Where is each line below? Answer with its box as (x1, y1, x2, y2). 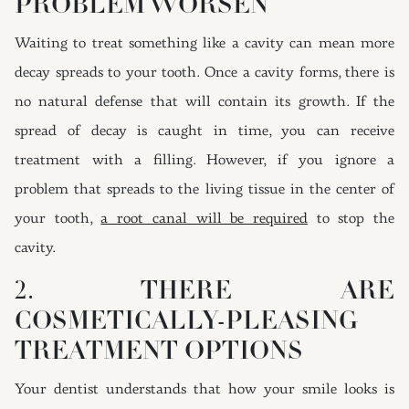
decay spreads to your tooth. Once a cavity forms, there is (15, 66, 394, 80)
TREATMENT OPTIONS (15, 340, 303, 365)
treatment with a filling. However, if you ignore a (15, 153, 394, 168)
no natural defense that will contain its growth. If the (15, 95, 394, 110)
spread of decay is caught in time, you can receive (15, 124, 394, 139)
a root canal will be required (100, 212, 308, 226)
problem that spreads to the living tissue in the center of (15, 183, 394, 197)
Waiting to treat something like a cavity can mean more (15, 37, 394, 51)
